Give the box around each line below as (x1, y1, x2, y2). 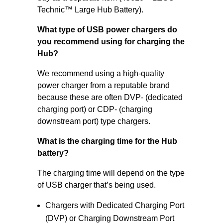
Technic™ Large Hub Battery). (37, 5, 143, 14)
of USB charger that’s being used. (37, 181, 156, 189)
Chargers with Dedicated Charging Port (45, 201, 184, 210)
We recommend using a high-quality (37, 69, 164, 78)
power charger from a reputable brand (37, 81, 170, 90)
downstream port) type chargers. (37, 117, 150, 125)
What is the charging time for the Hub (37, 137, 177, 145)
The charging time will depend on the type (37, 169, 185, 177)
